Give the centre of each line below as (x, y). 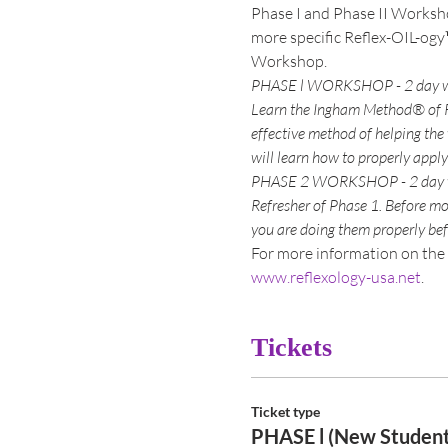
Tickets (291, 347)
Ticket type (285, 411)
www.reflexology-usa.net (335, 277)
